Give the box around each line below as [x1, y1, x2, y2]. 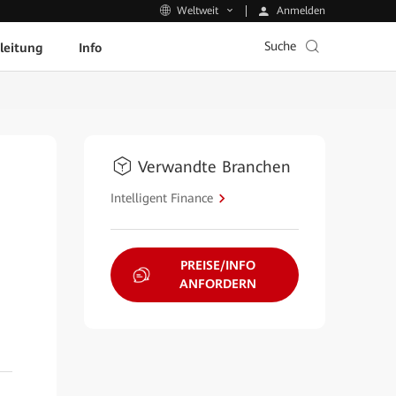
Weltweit [177, 4, 218, 18]
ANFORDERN [179, 277, 256, 291]
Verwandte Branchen [137, 157, 291, 176]
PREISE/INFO [179, 258, 255, 272]
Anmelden [273, 4, 325, 18]
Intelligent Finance [110, 190, 213, 205]
